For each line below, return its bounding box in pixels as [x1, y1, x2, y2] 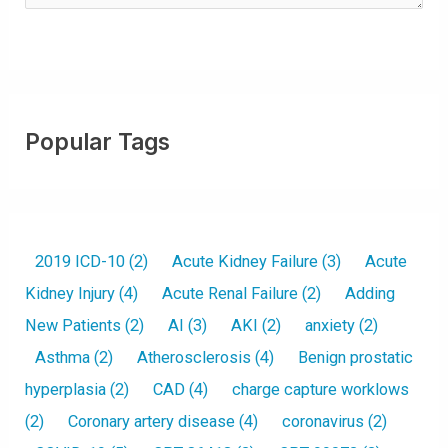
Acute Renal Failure [162, 284, 299, 304]
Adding [345, 284, 396, 304]
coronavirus [282, 412, 365, 432]
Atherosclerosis [137, 348, 252, 368]
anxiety [305, 316, 356, 336]
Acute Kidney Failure [172, 252, 319, 272]
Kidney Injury [25, 284, 116, 304]
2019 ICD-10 [35, 252, 126, 272]
